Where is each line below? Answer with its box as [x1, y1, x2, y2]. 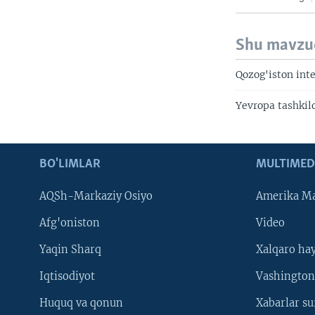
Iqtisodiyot [39, 270, 95, 283]
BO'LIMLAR [39, 157, 101, 172]
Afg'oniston [39, 217, 100, 230]
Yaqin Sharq [39, 243, 101, 257]
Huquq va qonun [39, 297, 123, 310]
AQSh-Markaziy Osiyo [39, 190, 153, 203]
